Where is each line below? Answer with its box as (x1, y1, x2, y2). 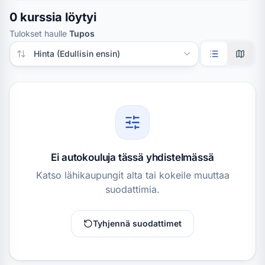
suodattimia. (105, 183, 160, 195)
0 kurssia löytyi (9, 10, 96, 24)
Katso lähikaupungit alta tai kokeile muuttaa (35, 169, 230, 181)
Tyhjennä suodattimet (93, 218, 182, 228)
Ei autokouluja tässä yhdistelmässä (51, 151, 214, 163)
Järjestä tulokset (9, 42, 82, 54)
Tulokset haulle (9, 28, 69, 38)
